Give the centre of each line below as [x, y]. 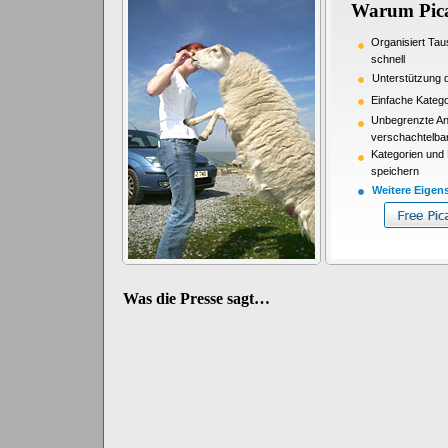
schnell [387, 59]
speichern [394, 171]
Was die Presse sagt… [196, 298]
